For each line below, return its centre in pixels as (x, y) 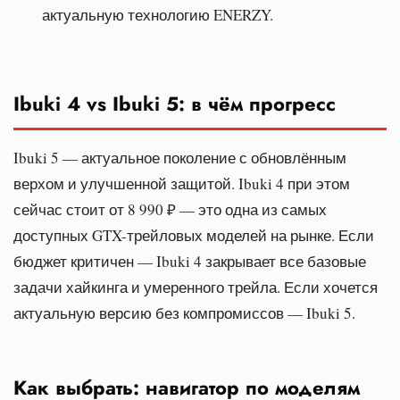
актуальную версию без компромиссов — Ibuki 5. (184, 312)
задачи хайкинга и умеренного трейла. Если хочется (196, 287)
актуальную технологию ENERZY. (158, 14)
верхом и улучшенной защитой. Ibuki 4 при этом (182, 183)
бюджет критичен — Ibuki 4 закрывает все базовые (190, 261)
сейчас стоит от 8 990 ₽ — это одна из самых (170, 209)
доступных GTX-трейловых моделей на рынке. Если (194, 235)
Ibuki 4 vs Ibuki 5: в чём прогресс (175, 103)
